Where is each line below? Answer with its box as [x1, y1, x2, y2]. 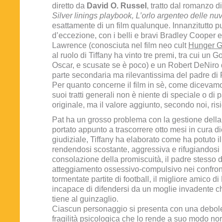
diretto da [52, 1, 87, 10]
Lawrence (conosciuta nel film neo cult [52, 41, 188, 50]
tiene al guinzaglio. [52, 195, 118, 203]
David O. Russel [87, 1, 147, 10]
